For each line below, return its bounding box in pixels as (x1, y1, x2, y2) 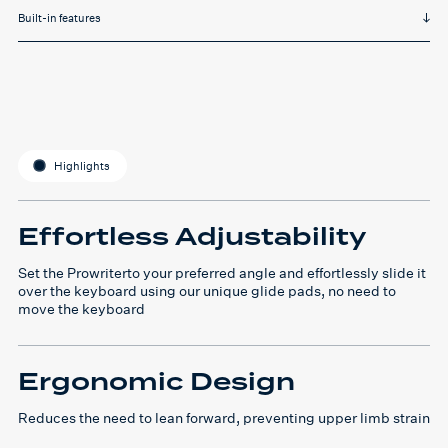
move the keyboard (18, 299, 145, 317)
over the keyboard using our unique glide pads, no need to (18, 281, 396, 299)
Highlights (54, 159, 110, 174)
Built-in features (18, 11, 101, 26)
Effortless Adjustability (18, 219, 366, 255)
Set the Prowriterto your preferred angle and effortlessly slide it (18, 263, 426, 281)
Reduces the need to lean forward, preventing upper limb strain (18, 408, 430, 426)
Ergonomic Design (18, 364, 295, 400)
